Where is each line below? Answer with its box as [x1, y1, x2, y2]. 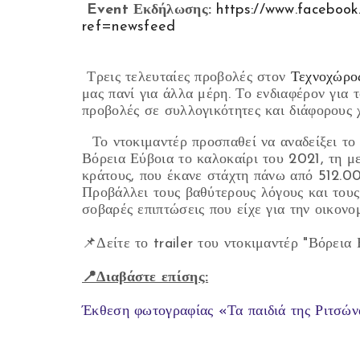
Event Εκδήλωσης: [87, 2, 212, 18]
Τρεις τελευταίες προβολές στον [82, 70, 291, 85]
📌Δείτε [82, 236, 136, 252]
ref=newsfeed [82, 19, 176, 35]
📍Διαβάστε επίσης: [82, 270, 209, 285]
